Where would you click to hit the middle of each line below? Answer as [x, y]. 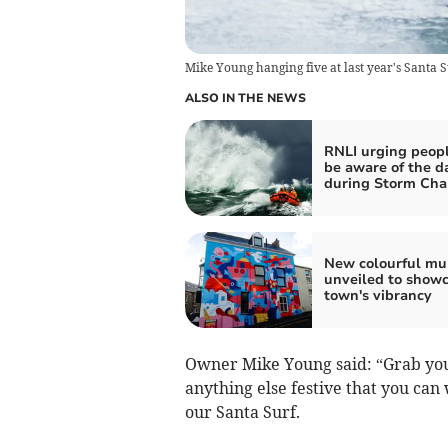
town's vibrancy [377, 295]
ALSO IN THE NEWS [245, 97]
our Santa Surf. [242, 411]
